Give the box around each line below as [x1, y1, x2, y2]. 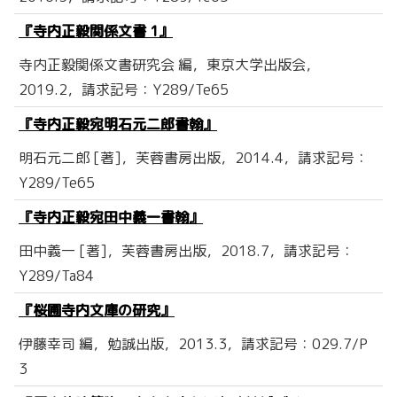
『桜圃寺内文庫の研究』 [19, 300, 175, 321]
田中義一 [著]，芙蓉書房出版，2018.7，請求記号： [19, 241, 354, 261]
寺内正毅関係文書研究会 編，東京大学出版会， [19, 55, 320, 75]
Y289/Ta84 [19, 266, 94, 286]
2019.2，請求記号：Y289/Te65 [19, 80, 229, 100]
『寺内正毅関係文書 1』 [19, 21, 173, 42]
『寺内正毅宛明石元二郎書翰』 [19, 114, 217, 135]
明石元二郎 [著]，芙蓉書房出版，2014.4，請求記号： [19, 148, 369, 168]
